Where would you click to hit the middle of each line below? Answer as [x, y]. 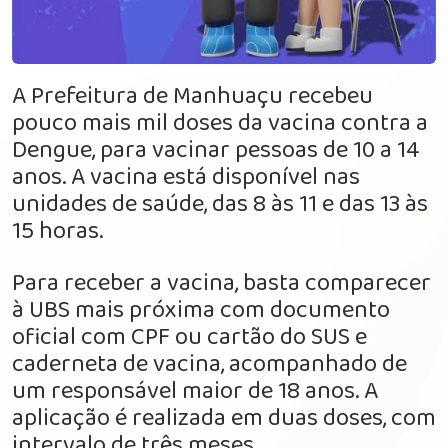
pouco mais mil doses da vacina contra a [220, 124]
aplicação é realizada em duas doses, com [224, 419]
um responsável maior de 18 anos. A [195, 392]
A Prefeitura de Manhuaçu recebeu [192, 97]
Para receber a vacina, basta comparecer [221, 284]
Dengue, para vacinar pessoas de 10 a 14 [216, 151]
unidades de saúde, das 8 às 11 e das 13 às [220, 205]
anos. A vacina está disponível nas [186, 178]
